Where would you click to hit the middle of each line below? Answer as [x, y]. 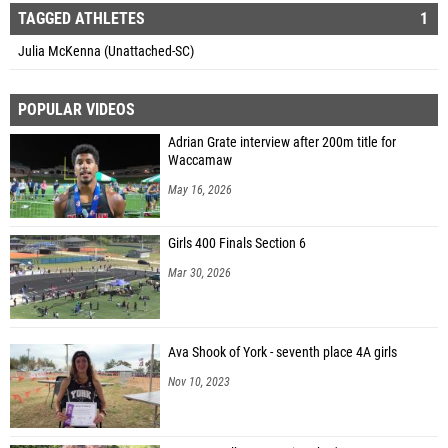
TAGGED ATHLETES [81, 18]
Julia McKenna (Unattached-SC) [106, 51]
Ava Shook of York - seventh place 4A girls [282, 352]
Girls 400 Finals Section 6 [237, 243]
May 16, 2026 [200, 189]
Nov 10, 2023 [199, 381]
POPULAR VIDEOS [76, 109]
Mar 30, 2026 [199, 272]
